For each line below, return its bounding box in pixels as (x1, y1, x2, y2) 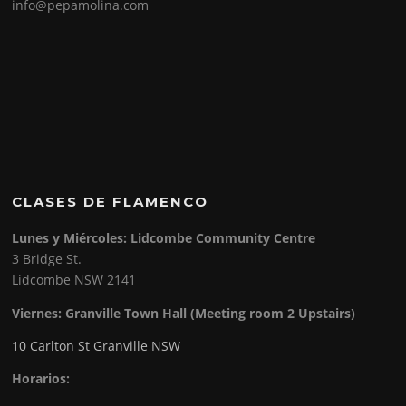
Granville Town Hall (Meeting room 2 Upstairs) (65, 304, 356, 322)
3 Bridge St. (12, 250, 82, 268)
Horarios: (12, 369, 71, 387)
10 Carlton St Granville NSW (12, 336, 181, 354)
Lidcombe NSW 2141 (12, 271, 137, 289)
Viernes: (12, 304, 66, 322)
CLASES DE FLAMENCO (12, 193, 209, 211)
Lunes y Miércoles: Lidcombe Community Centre (12, 229, 316, 247)
